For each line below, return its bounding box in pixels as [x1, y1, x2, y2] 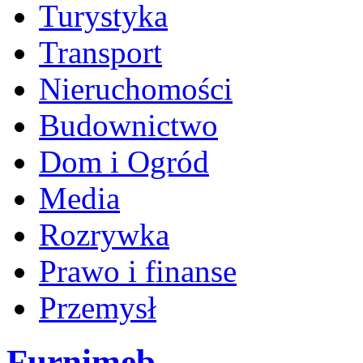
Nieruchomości [39, 71, 233, 106]
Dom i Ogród [39, 144, 209, 179]
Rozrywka [39, 217, 169, 252]
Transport [39, 35, 162, 70]
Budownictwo [39, 108, 218, 143]
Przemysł [39, 290, 156, 325]
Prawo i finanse [39, 254, 237, 288]
